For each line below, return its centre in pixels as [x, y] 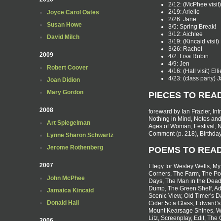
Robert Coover [68, 68]
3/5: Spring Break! [192, 26]
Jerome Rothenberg [75, 147]
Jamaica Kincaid [70, 190]
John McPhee [66, 178]
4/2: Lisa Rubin [188, 56]
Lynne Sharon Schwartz [80, 135]
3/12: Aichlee [185, 34]
